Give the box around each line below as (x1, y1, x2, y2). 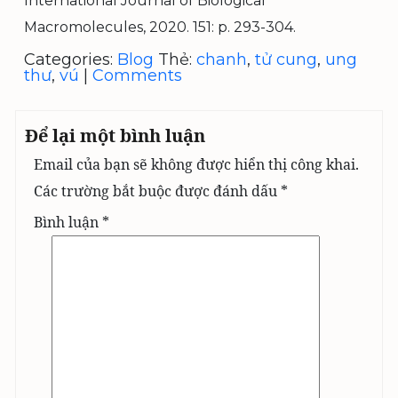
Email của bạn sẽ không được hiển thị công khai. (34, 155, 359, 174)
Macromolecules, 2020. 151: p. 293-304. (24, 19, 296, 36)
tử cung (255, 50, 317, 69)
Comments (92, 66, 182, 85)
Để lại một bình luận (25, 123, 205, 147)
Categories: (24, 50, 117, 69)
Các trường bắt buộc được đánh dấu (34, 181, 281, 201)
